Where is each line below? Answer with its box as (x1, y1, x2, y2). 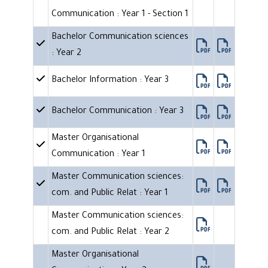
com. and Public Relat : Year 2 (51, 228, 169, 238)
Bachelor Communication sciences (51, 33, 188, 43)
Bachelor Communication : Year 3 (51, 107, 184, 117)
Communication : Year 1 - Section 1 (51, 10, 188, 20)
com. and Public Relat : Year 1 (51, 189, 168, 199)
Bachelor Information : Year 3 (51, 76, 169, 86)
